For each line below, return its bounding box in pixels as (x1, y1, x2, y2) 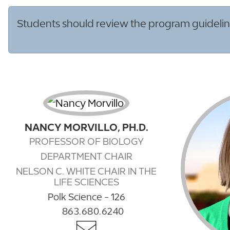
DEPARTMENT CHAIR (40, 151, 132, 162)
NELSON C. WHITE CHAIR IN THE (16, 166, 157, 177)
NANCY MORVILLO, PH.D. (24, 121, 148, 133)
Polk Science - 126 (47, 191, 125, 203)
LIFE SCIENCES (53, 177, 119, 188)
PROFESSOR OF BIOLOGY (29, 136, 144, 147)
